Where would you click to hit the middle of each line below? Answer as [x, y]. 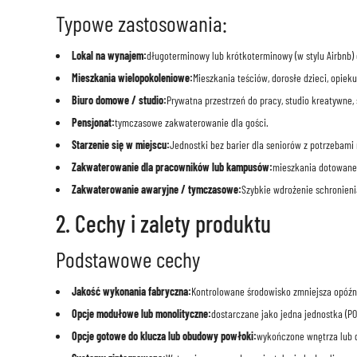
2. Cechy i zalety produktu [163, 224]
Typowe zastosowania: [141, 24]
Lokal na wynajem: [109, 56]
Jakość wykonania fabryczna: [131, 292]
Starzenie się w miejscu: [120, 145]
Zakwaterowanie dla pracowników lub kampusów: [172, 167]
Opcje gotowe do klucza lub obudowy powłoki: [164, 336]
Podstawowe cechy [127, 259]
